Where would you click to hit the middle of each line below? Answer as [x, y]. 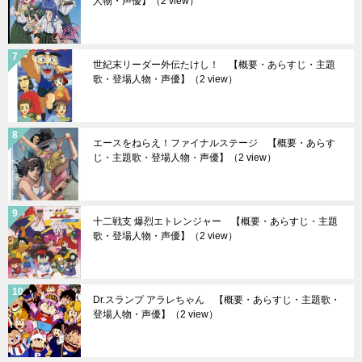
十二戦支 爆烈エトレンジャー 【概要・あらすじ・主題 [215, 221]
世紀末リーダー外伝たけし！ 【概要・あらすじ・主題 [214, 64]
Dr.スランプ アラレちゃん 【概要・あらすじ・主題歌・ [217, 299]
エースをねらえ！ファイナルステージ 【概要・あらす [214, 143]
